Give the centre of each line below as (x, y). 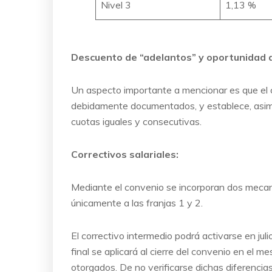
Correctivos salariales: (125, 154)
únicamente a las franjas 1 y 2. (137, 202)
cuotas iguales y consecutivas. (136, 121)
